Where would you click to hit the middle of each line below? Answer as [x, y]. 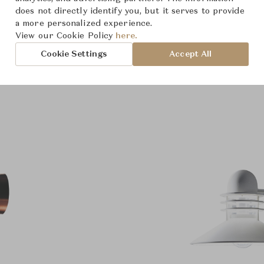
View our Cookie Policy [66, 36]
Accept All [191, 54]
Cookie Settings [74, 54]
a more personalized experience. [84, 24]
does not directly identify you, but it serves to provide [130, 11]
